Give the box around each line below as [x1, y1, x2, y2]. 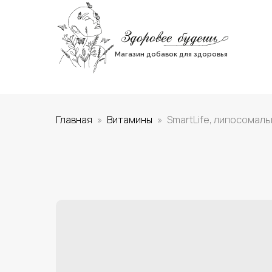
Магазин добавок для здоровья [115, 50, 228, 58]
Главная [56, 113, 92, 126]
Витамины [107, 113, 152, 126]
